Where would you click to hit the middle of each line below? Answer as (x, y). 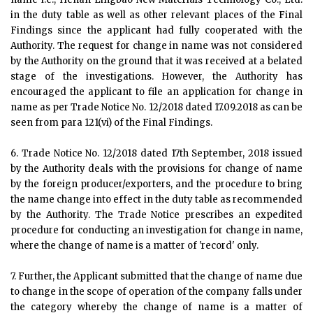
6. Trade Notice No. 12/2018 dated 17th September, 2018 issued (156, 153)
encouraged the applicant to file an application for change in (156, 92)
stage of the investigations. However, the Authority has (156, 77)
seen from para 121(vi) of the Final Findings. (111, 123)
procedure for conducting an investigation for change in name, (156, 230)
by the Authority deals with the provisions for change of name (156, 169)
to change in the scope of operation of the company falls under (156, 292)
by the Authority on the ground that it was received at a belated (156, 61)
